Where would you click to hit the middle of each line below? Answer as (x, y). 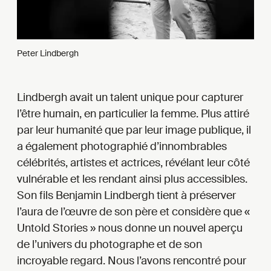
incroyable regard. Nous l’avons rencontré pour (132, 260)
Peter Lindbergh (48, 53)
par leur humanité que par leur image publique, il (134, 130)
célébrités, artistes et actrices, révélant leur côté (133, 162)
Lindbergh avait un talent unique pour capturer (130, 97)
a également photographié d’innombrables (122, 146)
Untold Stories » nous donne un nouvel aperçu (130, 228)
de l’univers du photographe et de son (109, 244)
